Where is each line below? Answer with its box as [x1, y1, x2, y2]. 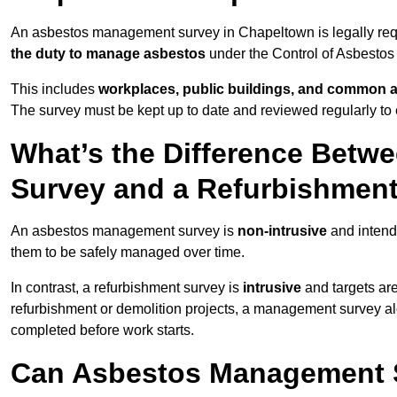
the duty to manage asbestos [11, 46, 206, 62]
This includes [11, 82, 98, 97]
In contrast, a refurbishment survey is [11, 280, 243, 296]
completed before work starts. [11, 323, 194, 339]
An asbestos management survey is [11, 223, 237, 239]
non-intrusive [237, 223, 327, 239]
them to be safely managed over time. [11, 245, 245, 261]
